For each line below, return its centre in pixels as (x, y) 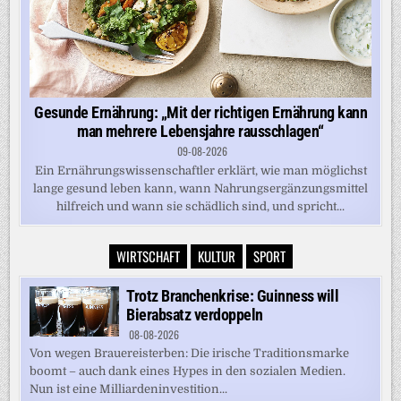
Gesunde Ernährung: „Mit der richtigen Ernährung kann (200, 113)
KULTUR (216, 256)
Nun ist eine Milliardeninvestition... (129, 389)
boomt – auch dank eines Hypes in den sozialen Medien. (188, 371)
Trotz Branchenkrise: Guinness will (233, 296)
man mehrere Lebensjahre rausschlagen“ (200, 132)
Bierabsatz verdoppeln (195, 315)
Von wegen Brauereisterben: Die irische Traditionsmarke (190, 354)
